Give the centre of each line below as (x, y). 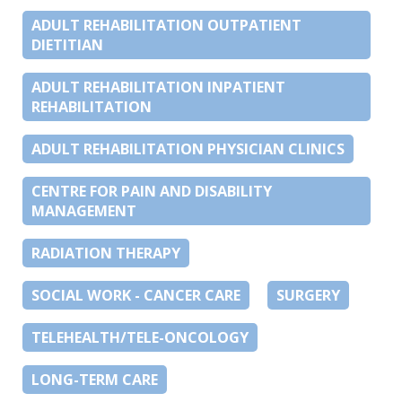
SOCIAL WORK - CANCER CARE (136, 295)
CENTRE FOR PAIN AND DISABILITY (152, 191)
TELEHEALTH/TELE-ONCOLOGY (140, 337)
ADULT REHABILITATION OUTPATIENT (166, 25)
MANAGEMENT (84, 210)
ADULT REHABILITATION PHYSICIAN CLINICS (188, 149)
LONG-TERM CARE (95, 379)
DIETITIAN (67, 44)
